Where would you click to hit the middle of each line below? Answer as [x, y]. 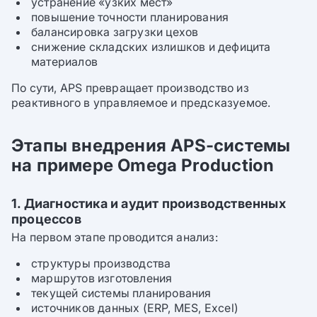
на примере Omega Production [143, 166]
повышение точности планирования [130, 17]
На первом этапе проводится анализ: [115, 237]
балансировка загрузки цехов [115, 32]
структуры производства [101, 264]
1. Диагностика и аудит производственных [149, 203]
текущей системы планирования [121, 293]
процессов [46, 218]
